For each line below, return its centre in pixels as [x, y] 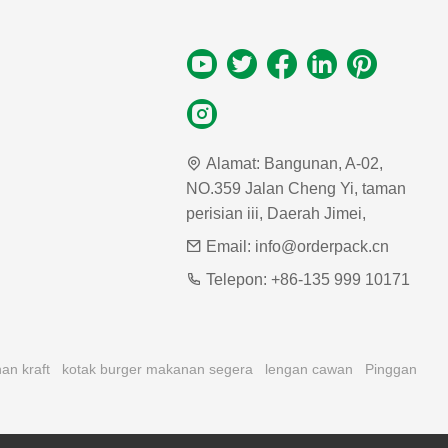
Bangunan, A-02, [323, 164]
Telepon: [236, 280]
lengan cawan [309, 369]
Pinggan [391, 369]
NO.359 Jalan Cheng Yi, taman [295, 189]
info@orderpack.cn [321, 247]
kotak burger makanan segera [157, 369]
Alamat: [232, 164]
